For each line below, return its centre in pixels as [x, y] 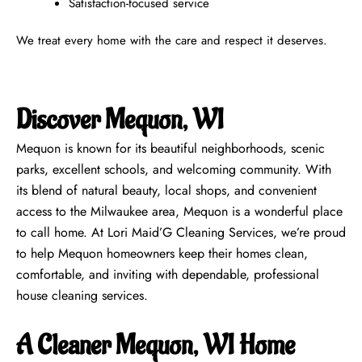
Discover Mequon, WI [120, 120]
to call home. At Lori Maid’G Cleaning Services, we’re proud [181, 233]
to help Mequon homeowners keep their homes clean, [162, 254]
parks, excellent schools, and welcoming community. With [174, 170]
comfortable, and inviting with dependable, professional [168, 275]
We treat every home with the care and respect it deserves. [172, 41]
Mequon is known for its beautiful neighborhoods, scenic [170, 149]
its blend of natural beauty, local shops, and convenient [166, 191]
